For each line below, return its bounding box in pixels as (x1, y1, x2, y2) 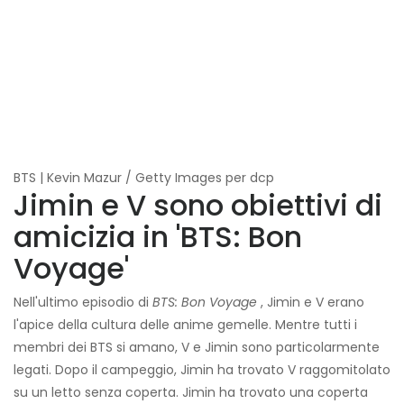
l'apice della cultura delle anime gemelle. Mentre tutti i (14, 316, 357, 335)
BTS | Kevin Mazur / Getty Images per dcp (14, 169, 274, 188)
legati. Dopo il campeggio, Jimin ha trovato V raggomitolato (14, 361, 390, 380)
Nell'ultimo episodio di (14, 293, 152, 312)
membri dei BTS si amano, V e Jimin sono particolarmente (14, 338, 380, 357)
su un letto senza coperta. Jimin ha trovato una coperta (14, 383, 368, 402)
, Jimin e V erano (257, 293, 364, 312)
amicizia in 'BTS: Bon (14, 216, 302, 258)
